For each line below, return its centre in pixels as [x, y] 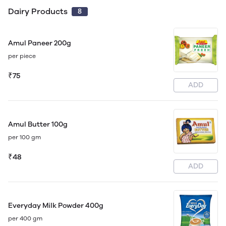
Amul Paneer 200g [40, 43]
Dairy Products [39, 11]
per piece [22, 56]
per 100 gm [24, 137]
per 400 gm [25, 218]
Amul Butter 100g [38, 124]
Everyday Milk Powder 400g [56, 205]
